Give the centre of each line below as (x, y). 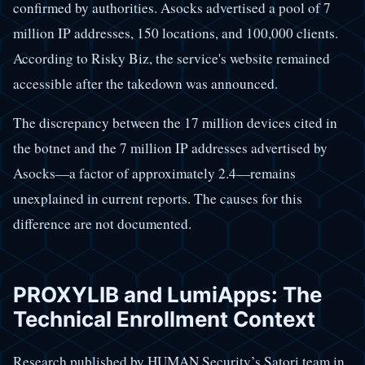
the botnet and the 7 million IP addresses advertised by (170, 147)
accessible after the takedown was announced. (145, 83)
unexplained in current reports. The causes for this (158, 198)
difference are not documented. (102, 223)
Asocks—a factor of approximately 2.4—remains (154, 173)
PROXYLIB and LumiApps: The (167, 294)
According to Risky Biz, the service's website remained (172, 58)
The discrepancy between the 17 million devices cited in (175, 122)
